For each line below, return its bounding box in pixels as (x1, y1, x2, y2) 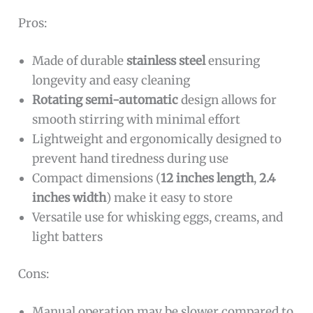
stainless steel (126, 52, 206, 68)
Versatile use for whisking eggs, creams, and (32, 209, 284, 225)
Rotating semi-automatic (32, 92, 179, 108)
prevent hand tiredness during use (32, 150, 229, 166)
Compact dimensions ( (32, 170, 161, 186)
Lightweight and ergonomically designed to (32, 131, 282, 147)
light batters (32, 228, 103, 245)
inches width (32, 189, 107, 205)
